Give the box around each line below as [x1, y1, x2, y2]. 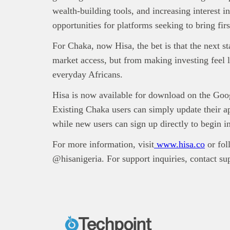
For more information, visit [52, 139, 154, 149]
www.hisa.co [154, 139, 205, 149]
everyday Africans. [52, 69, 123, 80]
